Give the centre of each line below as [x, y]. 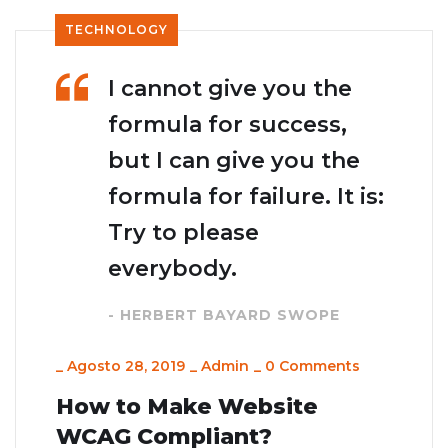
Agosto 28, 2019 [126, 366]
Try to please [183, 233]
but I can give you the [234, 161]
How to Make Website [187, 407]
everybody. [172, 269]
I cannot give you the [230, 89]
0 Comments [312, 366]
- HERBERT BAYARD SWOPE [224, 315]
